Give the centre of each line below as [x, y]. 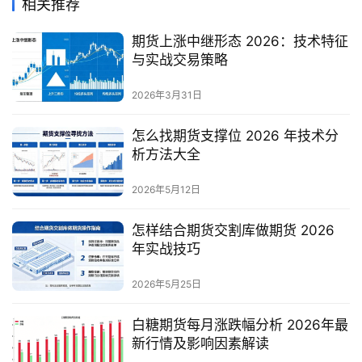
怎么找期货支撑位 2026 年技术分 [235, 135]
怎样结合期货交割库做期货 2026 [233, 231]
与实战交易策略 [179, 59]
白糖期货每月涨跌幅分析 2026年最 [240, 325]
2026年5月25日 [166, 284]
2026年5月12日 [166, 190]
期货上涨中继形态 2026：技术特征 [240, 41]
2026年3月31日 [166, 95]
